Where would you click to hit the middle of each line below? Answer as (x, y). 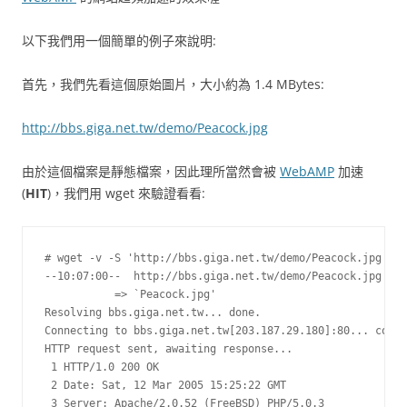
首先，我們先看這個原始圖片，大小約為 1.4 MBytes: (173, 84)
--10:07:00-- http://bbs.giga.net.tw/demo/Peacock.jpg (213, 276)
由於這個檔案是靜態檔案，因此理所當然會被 (151, 171)
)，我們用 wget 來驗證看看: (126, 193)
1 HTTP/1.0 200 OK (102, 367)
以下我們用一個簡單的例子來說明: (119, 40)
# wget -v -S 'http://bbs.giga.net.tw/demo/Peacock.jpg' (216, 258)
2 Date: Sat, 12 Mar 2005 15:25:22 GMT (165, 385)
